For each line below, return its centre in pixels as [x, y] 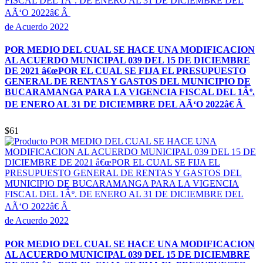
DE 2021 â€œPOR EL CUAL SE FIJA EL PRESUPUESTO [125, 71]
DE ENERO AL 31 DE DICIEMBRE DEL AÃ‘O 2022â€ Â [125, 104]
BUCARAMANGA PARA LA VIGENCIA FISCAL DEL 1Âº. [130, 92]
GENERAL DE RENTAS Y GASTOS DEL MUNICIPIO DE [128, 82]
